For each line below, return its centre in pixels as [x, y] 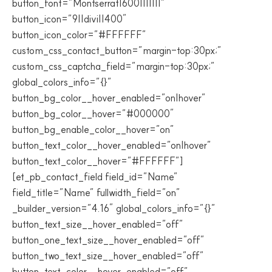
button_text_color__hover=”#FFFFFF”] [98, 161]
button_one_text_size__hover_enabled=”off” [108, 240]
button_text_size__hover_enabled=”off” [98, 224]
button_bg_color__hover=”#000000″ [93, 114]
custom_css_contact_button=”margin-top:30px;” [117, 50]
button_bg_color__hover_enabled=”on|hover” [109, 98]
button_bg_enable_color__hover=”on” [93, 129]
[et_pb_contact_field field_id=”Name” [95, 177]
